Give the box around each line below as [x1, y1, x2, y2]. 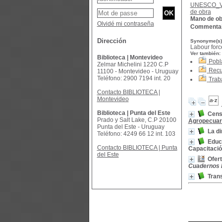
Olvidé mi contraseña [97, 20, 154, 27]
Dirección [97, 37, 126, 45]
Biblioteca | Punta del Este [97, 110, 170, 116]
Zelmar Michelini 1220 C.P [97, 61, 168, 68]
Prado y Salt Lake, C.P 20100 [97, 116, 176, 123]
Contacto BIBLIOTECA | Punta [97, 144, 177, 151]
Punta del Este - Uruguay [97, 123, 165, 130]
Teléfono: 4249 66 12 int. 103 [97, 130, 175, 137]
